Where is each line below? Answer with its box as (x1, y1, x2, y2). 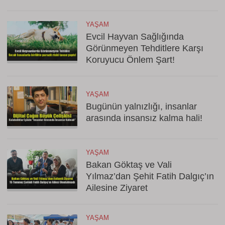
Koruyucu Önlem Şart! (86, 55, 175, 65)
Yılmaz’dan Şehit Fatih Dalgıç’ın (86, 171, 214, 181)
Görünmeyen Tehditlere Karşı (86, 43, 203, 53)
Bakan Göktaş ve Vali (86, 160, 172, 170)
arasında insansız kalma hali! (86, 113, 202, 123)
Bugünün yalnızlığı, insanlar (86, 101, 197, 111)
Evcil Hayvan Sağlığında (86, 32, 184, 42)
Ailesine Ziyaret (86, 183, 148, 193)
